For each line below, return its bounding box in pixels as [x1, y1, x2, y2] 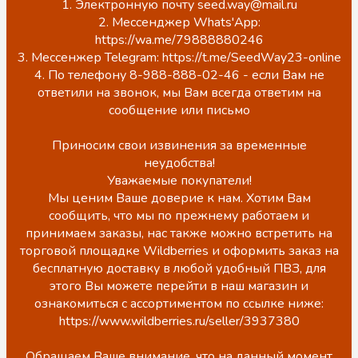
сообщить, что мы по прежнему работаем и [49, 206, 309, 225]
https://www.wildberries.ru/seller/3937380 [58, 312, 300, 330]
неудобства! [143, 153, 215, 172]
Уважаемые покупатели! [106, 171, 252, 189]
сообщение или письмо [108, 101, 250, 119]
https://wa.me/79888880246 [94, 30, 264, 49]
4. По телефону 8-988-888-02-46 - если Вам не [34, 66, 324, 84]
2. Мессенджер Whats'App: [97, 13, 261, 31]
